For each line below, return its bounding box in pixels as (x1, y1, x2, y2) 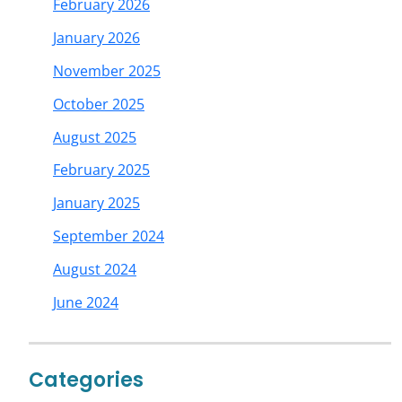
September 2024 (53, 225, 164, 246)
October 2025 (53, 93, 144, 114)
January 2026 (53, 28, 140, 48)
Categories (29, 365, 144, 394)
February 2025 (53, 160, 150, 180)
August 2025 (53, 127, 136, 147)
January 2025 (53, 193, 140, 214)
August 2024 (53, 258, 136, 279)
